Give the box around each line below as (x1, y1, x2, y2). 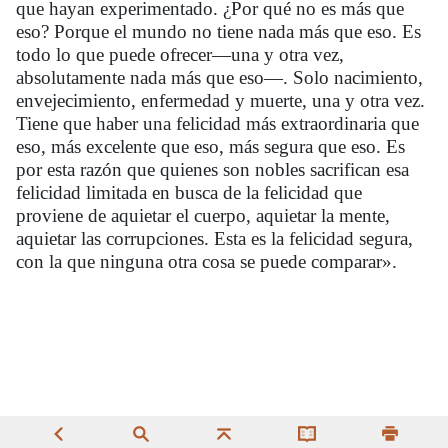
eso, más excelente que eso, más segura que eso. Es (16, 135, 405, 157)
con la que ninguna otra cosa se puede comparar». (16, 250, 397, 272)
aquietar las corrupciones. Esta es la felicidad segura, (16, 227, 413, 249)
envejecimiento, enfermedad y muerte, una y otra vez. (16, 89, 425, 111)
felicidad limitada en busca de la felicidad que (16, 181, 362, 203)
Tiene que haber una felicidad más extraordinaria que (16, 112, 419, 134)
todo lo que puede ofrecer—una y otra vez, (16, 43, 344, 65)
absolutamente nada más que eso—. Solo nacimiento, (16, 66, 423, 88)
